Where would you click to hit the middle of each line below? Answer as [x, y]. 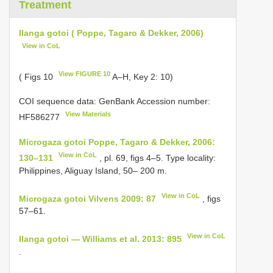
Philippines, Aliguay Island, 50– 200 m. [93, 170]
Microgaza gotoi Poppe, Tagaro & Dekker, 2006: [117, 142]
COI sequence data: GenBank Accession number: [115, 101]
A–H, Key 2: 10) [142, 76]
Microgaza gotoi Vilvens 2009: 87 [87, 198]
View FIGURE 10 [85, 73]
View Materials [88, 114]
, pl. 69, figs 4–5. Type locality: [158, 158]
